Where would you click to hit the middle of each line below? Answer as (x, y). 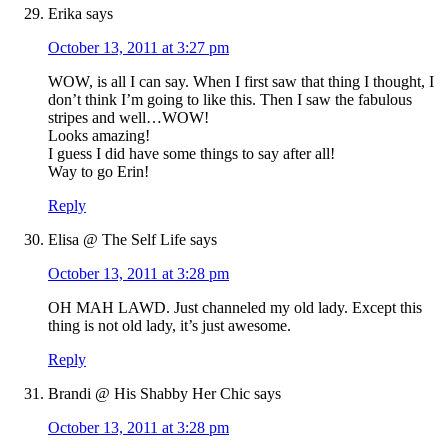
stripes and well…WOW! (128, 118)
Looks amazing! (99, 136)
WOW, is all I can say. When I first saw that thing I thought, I (241, 82)
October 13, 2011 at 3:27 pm (138, 48)
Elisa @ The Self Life (117, 240)
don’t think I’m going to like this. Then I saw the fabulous (230, 100)
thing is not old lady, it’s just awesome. (169, 326)
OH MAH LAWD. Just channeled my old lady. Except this (235, 308)
